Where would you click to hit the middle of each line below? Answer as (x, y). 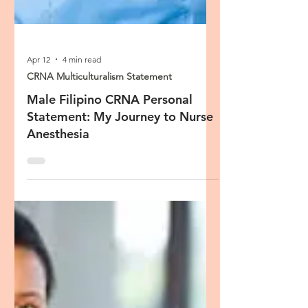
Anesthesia (58, 194)
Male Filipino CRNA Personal (110, 160)
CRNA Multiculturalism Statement (99, 137)
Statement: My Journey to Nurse (120, 177)
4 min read (82, 120)
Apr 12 (38, 120)
